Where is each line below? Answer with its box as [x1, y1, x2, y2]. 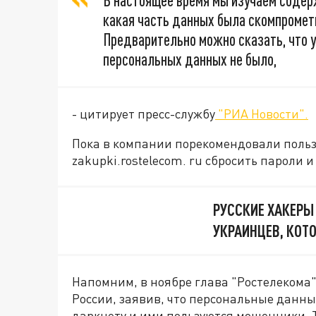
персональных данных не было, [103, 49, 276, 70]
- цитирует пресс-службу [72, 106, 215, 122]
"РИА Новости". [215, 106, 308, 122]
